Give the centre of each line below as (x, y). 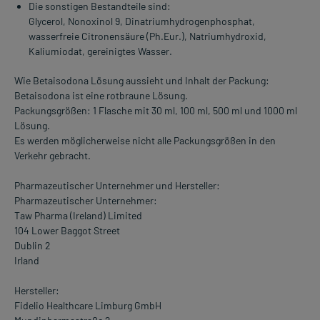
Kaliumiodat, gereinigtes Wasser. (100, 51)
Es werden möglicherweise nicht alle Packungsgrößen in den (145, 141)
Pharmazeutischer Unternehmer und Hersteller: (117, 186)
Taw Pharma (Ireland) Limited (78, 216)
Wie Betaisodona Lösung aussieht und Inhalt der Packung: (142, 81)
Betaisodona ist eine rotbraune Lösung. (101, 96)
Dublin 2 (32, 246)
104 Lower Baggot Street (67, 231)
